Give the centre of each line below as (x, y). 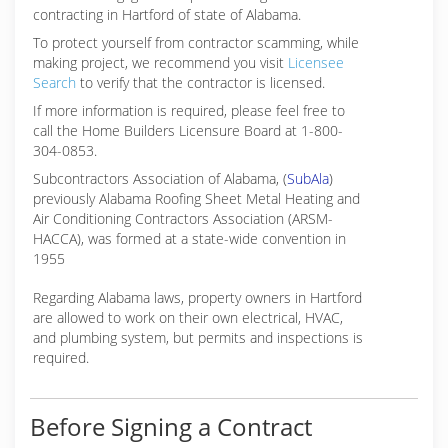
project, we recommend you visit (184, 62)
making (57, 62)
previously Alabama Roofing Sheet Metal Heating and (196, 198)
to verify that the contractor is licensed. (200, 82)
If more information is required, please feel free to (189, 110)
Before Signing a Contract (171, 426)
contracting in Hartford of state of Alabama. (167, 14)
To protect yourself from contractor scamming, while (196, 42)
